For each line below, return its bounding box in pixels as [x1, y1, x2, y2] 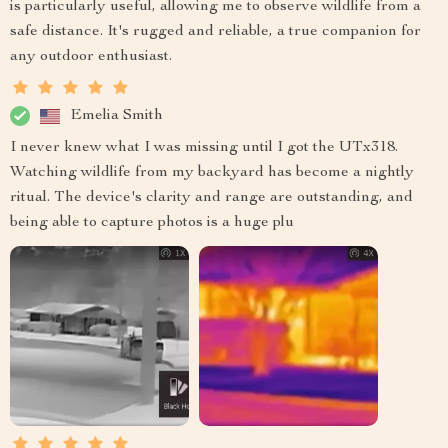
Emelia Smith [70, 107, 163, 124]
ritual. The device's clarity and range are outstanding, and [10, 190, 413, 207]
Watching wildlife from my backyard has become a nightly [10, 165, 414, 182]
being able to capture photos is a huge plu [10, 215, 294, 232]
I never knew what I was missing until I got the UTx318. [10, 140, 398, 157]
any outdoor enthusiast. [10, 49, 172, 66]
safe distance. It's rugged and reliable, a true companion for [10, 24, 421, 41]
